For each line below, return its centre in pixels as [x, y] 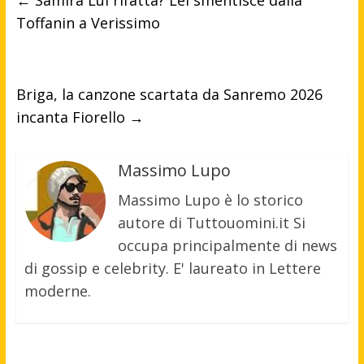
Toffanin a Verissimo [88, 23]
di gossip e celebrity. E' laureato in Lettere [172, 269]
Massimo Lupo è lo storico [210, 200]
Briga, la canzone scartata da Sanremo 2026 [169, 95]
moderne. [57, 291]
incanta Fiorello [72, 117]
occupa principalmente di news [227, 246]
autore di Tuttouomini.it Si [211, 223]
